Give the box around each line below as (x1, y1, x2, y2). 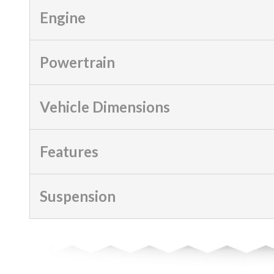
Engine (40, 8, 86, 26)
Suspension (40, 187, 116, 205)
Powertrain (40, 53, 115, 71)
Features (40, 142, 98, 160)
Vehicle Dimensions (40, 97, 170, 116)
